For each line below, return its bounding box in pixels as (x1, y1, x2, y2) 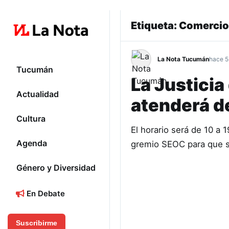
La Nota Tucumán (157, 55, 209, 63)
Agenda (16, 138, 47, 149)
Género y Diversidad (16, 163, 96, 173)
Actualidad (16, 89, 59, 100)
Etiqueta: (131, 19, 179, 32)
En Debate (25, 189, 65, 199)
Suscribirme (16, 219, 57, 227)
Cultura (16, 113, 45, 124)
